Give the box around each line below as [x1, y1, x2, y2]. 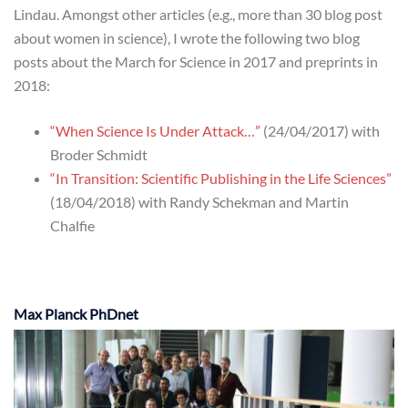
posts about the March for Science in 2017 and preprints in [14, 53, 378, 71]
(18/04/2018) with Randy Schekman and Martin [50, 193, 349, 211]
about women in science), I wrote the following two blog [14, 29, 360, 47]
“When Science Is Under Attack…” [50, 122, 260, 140]
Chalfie [50, 217, 95, 235]
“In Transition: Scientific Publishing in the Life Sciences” [50, 169, 392, 188]
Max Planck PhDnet [14, 305, 138, 323]
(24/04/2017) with [260, 122, 380, 140]
